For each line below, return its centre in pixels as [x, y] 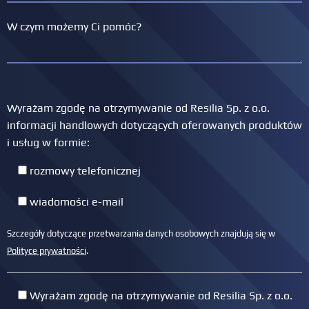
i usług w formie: [48, 142]
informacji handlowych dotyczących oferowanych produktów [154, 125]
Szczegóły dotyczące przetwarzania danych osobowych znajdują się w [141, 233]
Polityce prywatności [47, 250]
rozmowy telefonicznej [85, 170]
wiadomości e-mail [77, 201]
